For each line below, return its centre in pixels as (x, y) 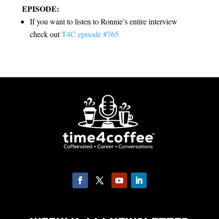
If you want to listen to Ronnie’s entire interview (103, 22)
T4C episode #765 (90, 34)
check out (45, 34)
